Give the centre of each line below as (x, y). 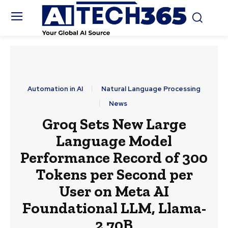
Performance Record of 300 (114, 158)
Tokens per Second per (114, 175)
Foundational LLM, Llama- (114, 208)
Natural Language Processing (151, 89)
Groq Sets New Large (114, 124)
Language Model (114, 141)
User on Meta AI (114, 192)
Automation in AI (55, 89)
